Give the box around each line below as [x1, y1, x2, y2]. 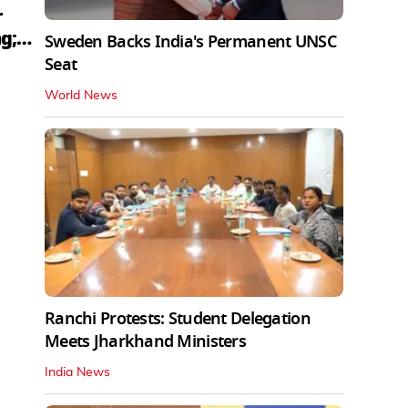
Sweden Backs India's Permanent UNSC [45, 30, 336, 55]
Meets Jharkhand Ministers [45, 329, 246, 353]
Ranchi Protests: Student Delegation [45, 306, 311, 331]
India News [45, 365, 110, 379]
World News [45, 89, 117, 103]
